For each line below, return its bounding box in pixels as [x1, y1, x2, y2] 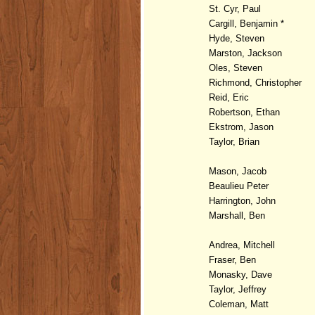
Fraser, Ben [209, 254, 256, 265]
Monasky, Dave [209, 269, 272, 280]
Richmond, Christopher [209, 77, 302, 88]
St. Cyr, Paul [209, 3, 264, 14]
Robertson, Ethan [209, 106, 280, 117]
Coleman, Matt [209, 298, 271, 309]
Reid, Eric [209, 91, 252, 103]
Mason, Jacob [209, 165, 266, 176]
